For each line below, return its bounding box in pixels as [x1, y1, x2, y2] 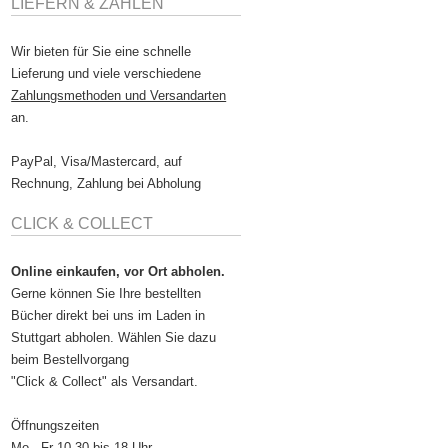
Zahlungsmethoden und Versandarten [11, 88, 227, 104]
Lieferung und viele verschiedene [11, 66, 202, 82]
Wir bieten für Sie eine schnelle [11, 44, 192, 60]
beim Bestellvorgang [11, 352, 130, 368]
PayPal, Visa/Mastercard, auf [11, 154, 183, 170]
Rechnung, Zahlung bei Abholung [11, 176, 202, 192]
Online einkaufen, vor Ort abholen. [11, 264, 226, 280]
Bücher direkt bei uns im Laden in [11, 308, 206, 324]
